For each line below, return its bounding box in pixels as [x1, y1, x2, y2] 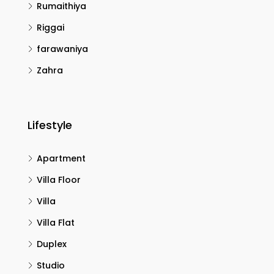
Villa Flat [37, 217, 75, 229]
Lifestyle [28, 117, 72, 133]
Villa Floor [37, 174, 81, 186]
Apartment [37, 152, 86, 165]
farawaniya [37, 43, 88, 55]
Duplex [37, 238, 67, 250]
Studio [37, 259, 65, 272]
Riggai [37, 21, 64, 34]
